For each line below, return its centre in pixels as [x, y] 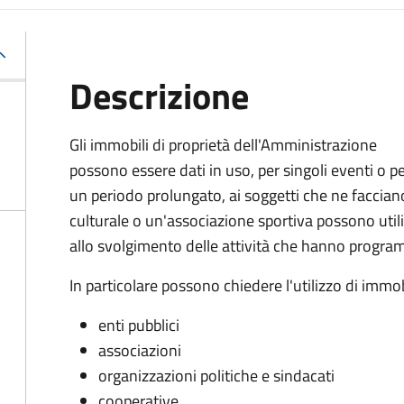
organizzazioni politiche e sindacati [216, 376]
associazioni [140, 350]
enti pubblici [139, 325]
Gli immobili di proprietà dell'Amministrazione [223, 145]
